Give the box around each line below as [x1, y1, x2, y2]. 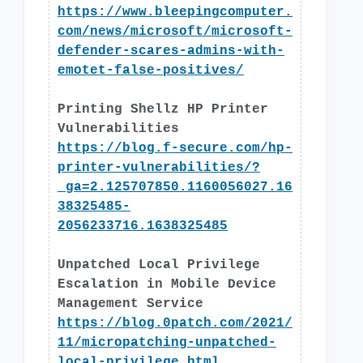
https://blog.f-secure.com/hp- [58, 141, 293, 156]
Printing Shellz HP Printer [58, 102, 268, 117]
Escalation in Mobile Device [58, 277, 276, 292]
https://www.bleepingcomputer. [58, 5, 293, 19]
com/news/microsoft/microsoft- [58, 24, 293, 39]
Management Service [58, 297, 203, 311]
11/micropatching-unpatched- [58, 335, 276, 350]
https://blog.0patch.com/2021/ [58, 316, 293, 331]
